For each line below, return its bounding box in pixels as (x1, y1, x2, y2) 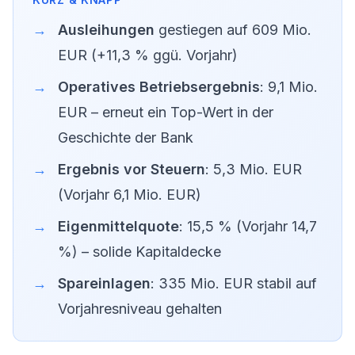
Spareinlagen (58, 275, 151, 292)
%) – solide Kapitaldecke (58, 243, 221, 260)
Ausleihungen (58, 21, 155, 38)
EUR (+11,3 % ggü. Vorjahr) (58, 47, 238, 63)
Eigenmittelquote (58, 218, 179, 235)
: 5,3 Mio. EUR (205, 161, 302, 177)
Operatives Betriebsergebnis (58, 78, 260, 95)
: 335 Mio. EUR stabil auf (151, 275, 317, 292)
